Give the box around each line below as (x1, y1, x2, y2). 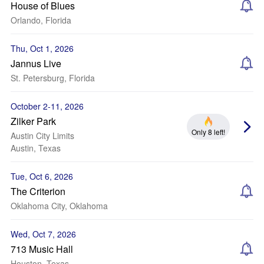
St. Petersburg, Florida (11, 72, 95, 84)
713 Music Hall (11, 242, 73, 256)
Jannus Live (11, 57, 61, 70)
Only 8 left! (192, 127, 225, 137)
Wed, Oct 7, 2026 (11, 228, 76, 240)
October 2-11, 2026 (11, 100, 84, 112)
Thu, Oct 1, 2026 (11, 42, 74, 54)
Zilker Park (11, 114, 56, 128)
